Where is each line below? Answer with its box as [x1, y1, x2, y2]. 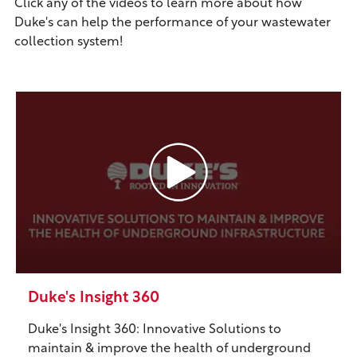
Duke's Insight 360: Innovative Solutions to [28, 323, 281, 336]
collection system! [14, 35, 126, 49]
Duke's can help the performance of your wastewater [14, 16, 331, 29]
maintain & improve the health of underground [28, 342, 311, 355]
